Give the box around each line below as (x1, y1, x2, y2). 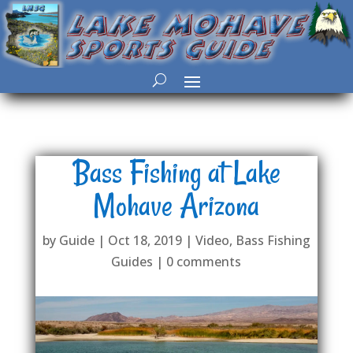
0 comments (166, 252, 242, 270)
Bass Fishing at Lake (72, 151, 281, 192)
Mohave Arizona (93, 184, 260, 225)
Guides (111, 252, 154, 270)
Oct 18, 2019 (107, 231, 182, 249)
